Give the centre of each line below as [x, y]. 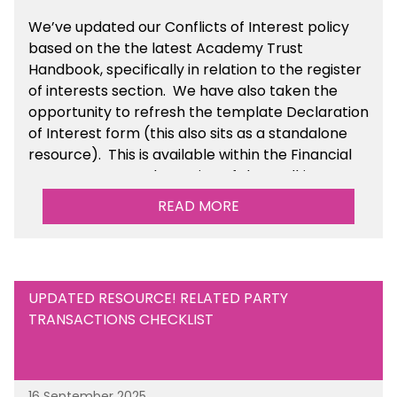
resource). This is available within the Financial [190, 155]
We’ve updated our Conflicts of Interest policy [189, 27]
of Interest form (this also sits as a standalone [188, 134]
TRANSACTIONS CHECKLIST [121, 320]
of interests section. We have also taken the [183, 91]
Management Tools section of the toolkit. [171, 176]
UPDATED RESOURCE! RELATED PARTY [158, 299]
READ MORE [198, 206]
